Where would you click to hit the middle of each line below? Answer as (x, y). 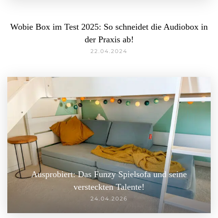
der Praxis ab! (109, 39)
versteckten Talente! (109, 187)
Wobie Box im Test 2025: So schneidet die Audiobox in (109, 27)
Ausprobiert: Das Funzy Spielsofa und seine (109, 174)
